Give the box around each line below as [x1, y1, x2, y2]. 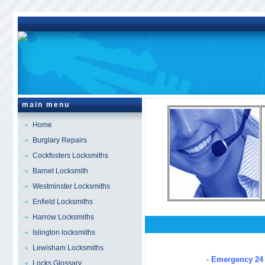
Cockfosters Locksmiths [32, 151, 108, 160]
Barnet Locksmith [32, 167, 88, 175]
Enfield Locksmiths [32, 198, 93, 206]
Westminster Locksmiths [32, 182, 110, 190]
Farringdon [157, 236, 208, 246]
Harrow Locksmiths [32, 213, 94, 221]
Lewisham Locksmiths [32, 244, 104, 252]
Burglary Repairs [32, 136, 87, 144]
